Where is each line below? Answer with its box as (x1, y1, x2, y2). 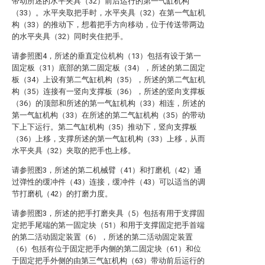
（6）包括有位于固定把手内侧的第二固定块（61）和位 (12, 244, 201, 253)
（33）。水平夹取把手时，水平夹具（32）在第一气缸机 (12, 8, 205, 17)
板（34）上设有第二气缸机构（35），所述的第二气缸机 (12, 75, 205, 84)
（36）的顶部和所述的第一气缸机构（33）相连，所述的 (12, 99, 205, 108)
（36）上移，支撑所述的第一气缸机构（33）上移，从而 (12, 134, 205, 143)
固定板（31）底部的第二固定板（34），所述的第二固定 (12, 63, 205, 72)
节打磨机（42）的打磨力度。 (12, 189, 112, 198)
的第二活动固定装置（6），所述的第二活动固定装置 (12, 232, 193, 241)
